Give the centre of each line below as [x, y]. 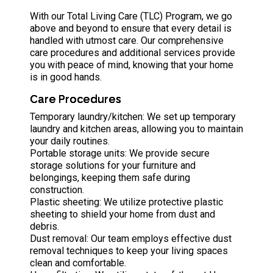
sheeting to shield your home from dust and [122, 214]
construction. [57, 190]
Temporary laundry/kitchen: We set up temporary [133, 117]
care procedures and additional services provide [133, 53]
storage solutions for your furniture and [113, 165]
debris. [44, 226]
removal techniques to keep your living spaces [129, 251]
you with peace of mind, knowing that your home [132, 65]
